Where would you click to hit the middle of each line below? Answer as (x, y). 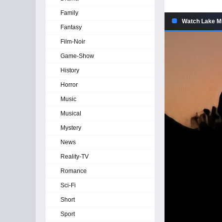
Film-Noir (73, 42)
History (70, 70)
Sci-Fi (68, 185)
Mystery (71, 128)
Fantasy (71, 27)
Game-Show (77, 56)
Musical (71, 113)
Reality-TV (75, 157)
